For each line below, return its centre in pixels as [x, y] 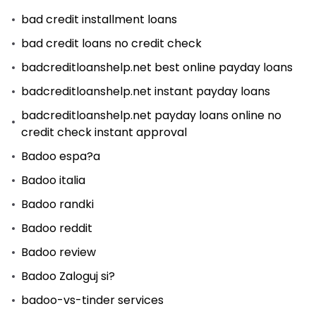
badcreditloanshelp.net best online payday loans [157, 67]
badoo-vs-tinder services [92, 300]
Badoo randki [57, 204]
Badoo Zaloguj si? [68, 276]
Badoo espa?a [61, 156]
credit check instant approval [104, 132]
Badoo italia [53, 180]
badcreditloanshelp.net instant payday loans [146, 91]
